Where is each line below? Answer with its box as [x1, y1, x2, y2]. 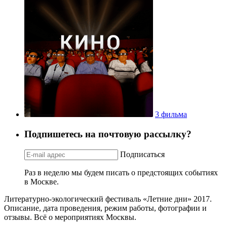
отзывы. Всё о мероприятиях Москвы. [4, 212, 136, 221]
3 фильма [155, 110, 187, 119]
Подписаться [120, 149, 165, 159]
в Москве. [24, 177, 59, 186]
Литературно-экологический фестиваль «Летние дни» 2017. [4, 194, 212, 203]
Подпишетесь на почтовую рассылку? [24, 128, 192, 139]
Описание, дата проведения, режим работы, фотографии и [4, 203, 207, 212]
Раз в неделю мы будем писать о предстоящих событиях [24, 168, 218, 177]
